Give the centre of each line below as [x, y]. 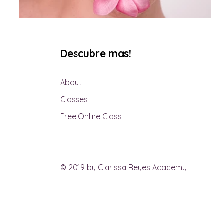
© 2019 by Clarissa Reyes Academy [124, 167]
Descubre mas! [96, 54]
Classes [74, 100]
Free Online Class [91, 116]
